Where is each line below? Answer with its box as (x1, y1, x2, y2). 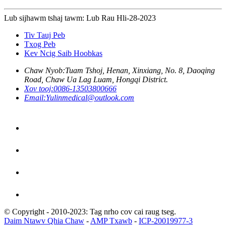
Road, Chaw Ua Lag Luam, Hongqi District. (24, 75, 168, 84)
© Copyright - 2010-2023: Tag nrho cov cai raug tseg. (4, 207, 176, 216)
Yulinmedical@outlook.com (46, 93, 134, 102)
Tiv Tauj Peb (24, 31, 65, 40)
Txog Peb (24, 40, 55, 49)
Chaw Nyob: (24, 66, 65, 75)
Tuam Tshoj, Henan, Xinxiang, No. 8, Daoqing (65, 66, 215, 75)
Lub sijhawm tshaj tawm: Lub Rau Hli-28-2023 (4, 14, 156, 23)
